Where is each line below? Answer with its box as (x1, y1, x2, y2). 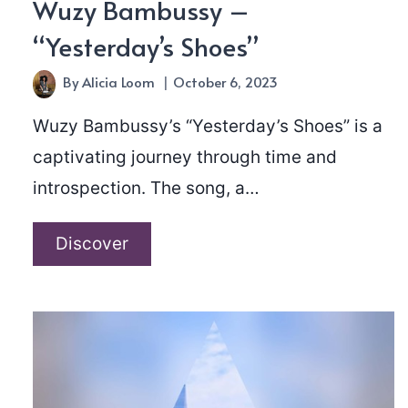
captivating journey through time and (33, 146, 337, 168)
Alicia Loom (82, 71, 156, 91)
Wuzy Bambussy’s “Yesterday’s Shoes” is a (33, 115, 382, 137)
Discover (56, 232, 128, 254)
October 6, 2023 (173, 71, 279, 91)
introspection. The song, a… (33, 177, 260, 199)
